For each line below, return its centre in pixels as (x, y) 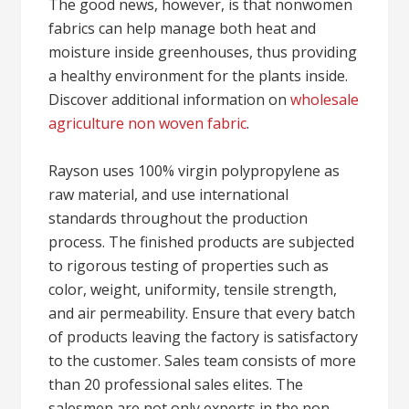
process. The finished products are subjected (202, 242)
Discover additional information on (170, 100)
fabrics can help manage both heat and (183, 28)
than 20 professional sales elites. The (176, 384)
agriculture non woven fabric (148, 123)
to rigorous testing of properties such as (189, 266)
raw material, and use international (169, 194)
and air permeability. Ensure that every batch (202, 313)
